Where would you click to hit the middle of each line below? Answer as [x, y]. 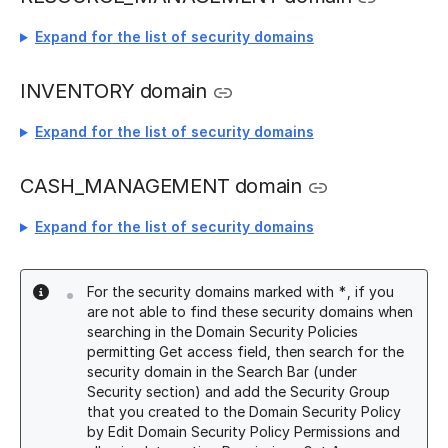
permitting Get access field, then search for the [245, 352]
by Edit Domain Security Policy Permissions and [243, 432]
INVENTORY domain [113, 91]
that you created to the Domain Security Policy [244, 412]
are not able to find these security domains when [250, 312]
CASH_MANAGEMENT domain [161, 186]
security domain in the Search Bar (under [222, 372]
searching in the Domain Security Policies [222, 332]
